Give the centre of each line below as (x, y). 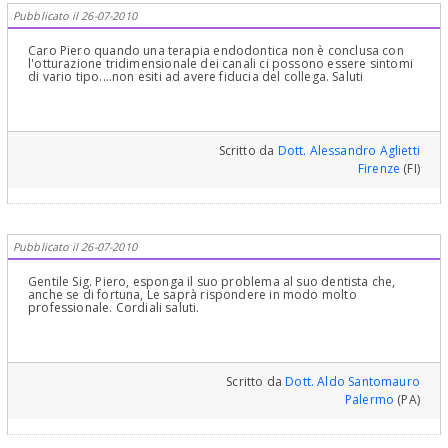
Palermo (369, 400)
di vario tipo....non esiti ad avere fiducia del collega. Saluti (196, 77)
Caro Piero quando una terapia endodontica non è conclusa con (216, 51)
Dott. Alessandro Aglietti (348, 151)
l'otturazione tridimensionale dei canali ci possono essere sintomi (220, 64)
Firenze (379, 169)
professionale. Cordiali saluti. (114, 308)
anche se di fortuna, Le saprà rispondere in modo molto (192, 295)
